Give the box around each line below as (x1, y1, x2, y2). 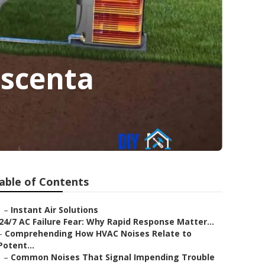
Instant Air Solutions (11, 204, 98, 215)
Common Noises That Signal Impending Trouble (11, 251, 215, 263)
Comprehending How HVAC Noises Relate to (5, 228, 192, 239)
